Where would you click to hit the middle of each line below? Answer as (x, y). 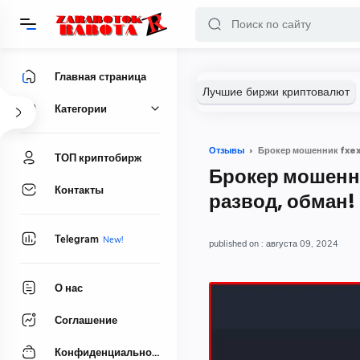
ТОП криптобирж (98, 157)
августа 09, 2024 (302, 244)
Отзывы (227, 150)
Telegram (77, 239)
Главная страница (100, 76)
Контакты (79, 190)
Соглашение (86, 320)
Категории (81, 108)
